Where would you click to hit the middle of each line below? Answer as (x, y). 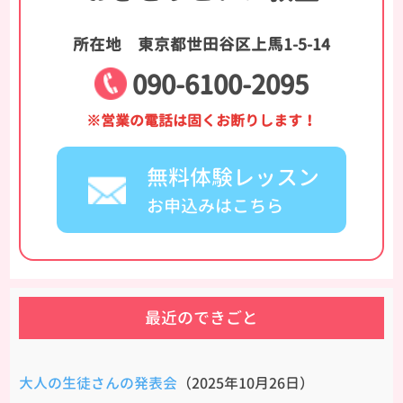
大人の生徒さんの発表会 (99, 383)
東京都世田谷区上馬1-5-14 (233, 44)
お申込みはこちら (215, 205)
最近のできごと (201, 318)
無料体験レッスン (233, 177)
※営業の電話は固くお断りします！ (201, 120)
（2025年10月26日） (246, 383)
